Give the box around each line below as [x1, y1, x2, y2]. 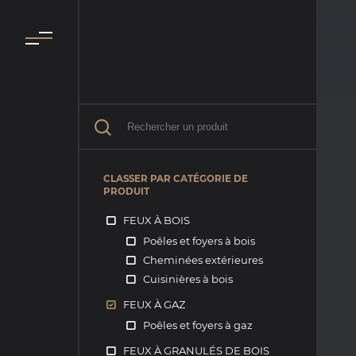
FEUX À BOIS [123, 214, 190, 226]
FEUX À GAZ [123, 298, 185, 311]
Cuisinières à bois [143, 273, 233, 285]
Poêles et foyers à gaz [143, 319, 253, 331]
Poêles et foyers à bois [143, 234, 255, 247]
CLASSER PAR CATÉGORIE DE [103, 173, 248, 184]
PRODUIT [103, 186, 149, 197]
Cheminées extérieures [143, 253, 263, 266]
